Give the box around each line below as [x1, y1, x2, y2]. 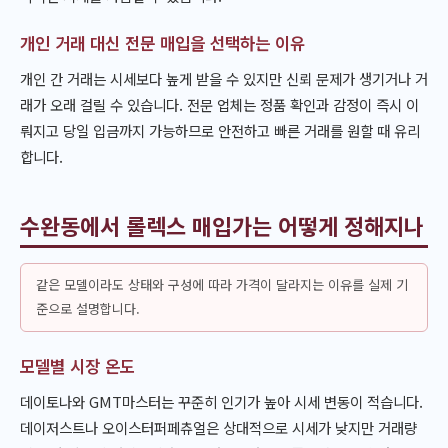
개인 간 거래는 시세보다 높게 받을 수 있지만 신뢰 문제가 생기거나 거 [20, 68, 428, 90]
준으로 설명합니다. [35, 299, 140, 319]
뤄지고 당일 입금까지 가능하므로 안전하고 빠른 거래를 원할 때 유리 [20, 120, 420, 142]
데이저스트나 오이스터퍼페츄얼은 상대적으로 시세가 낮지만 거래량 [20, 417, 417, 439]
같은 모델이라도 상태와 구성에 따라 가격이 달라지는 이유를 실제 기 [35, 275, 408, 295]
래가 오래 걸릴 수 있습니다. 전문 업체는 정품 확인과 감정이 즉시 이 [20, 94, 419, 116]
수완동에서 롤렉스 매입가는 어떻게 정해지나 [20, 210, 424, 242]
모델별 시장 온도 [20, 353, 135, 378]
